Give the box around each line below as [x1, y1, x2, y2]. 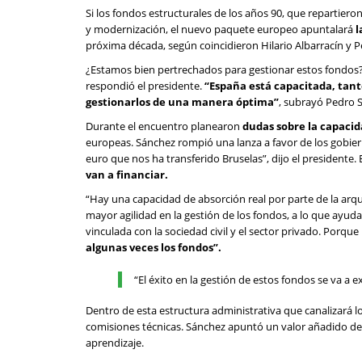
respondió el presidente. [86, 78, 204, 93]
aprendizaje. [86, 335, 144, 350]
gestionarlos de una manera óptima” [86, 95, 279, 109]
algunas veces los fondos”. [86, 240, 221, 255]
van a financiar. [86, 167, 168, 182]
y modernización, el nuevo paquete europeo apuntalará [86, 22, 356, 36]
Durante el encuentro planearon [86, 119, 242, 133]
